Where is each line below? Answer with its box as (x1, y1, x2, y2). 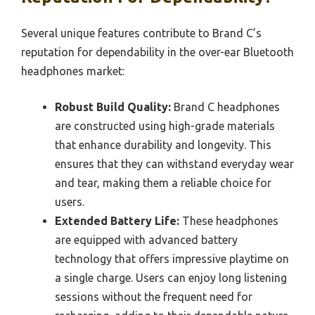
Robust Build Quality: (55, 100, 171, 113)
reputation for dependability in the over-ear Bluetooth (21, 45, 294, 58)
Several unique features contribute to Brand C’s (21, 26, 262, 39)
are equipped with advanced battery (55, 233, 238, 246)
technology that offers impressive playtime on (55, 252, 289, 265)
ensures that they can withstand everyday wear (55, 157, 294, 170)
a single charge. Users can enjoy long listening (55, 271, 287, 284)
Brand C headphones (171, 100, 280, 113)
